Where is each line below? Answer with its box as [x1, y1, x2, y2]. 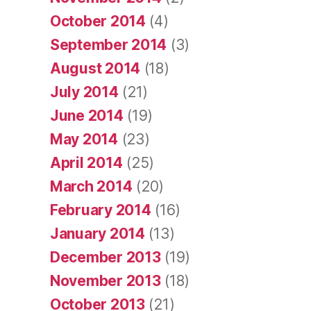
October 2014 [50, 12, 146, 31]
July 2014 [50, 83, 119, 101]
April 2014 [50, 154, 123, 172]
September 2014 [50, 36, 167, 54]
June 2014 [50, 107, 124, 125]
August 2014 [50, 60, 141, 78]
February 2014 [50, 201, 151, 219]
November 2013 [50, 272, 161, 290]
